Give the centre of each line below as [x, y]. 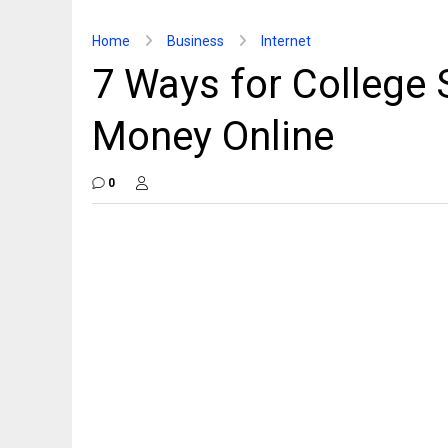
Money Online [213, 136]
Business [195, 41]
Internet [286, 41]
